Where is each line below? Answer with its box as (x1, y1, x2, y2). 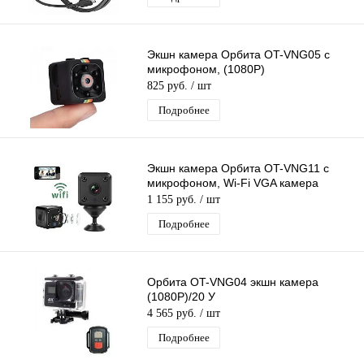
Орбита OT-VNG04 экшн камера (147, 275, 318, 289)
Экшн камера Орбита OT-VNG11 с (147, 162, 329, 175)
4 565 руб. (147, 307, 200, 320)
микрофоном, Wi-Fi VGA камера (147, 176, 318, 190)
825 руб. (147, 80, 191, 93)
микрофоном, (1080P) (147, 63, 265, 76)
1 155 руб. (147, 193, 200, 206)
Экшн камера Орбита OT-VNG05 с (147, 48, 330, 62)
